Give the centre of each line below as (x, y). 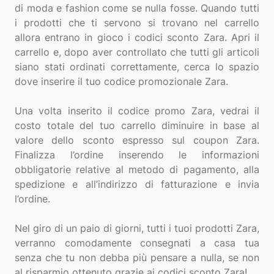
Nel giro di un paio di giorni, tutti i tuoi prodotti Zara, (137, 228)
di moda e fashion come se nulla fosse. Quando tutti (137, 8)
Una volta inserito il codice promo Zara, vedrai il (137, 111)
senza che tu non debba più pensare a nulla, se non (137, 257)
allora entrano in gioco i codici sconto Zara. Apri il (137, 37)
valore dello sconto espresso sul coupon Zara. (137, 140)
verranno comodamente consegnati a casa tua (137, 243)
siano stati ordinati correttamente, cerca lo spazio (137, 67)
